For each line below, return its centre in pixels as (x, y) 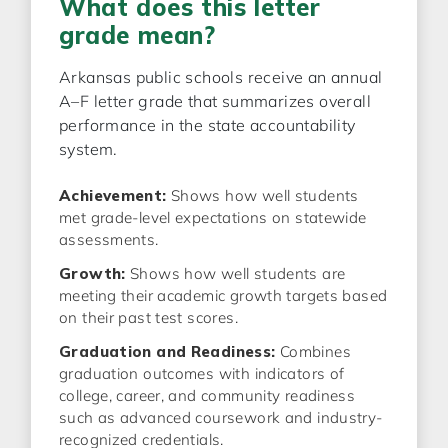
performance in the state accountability (207, 125)
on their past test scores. (148, 317)
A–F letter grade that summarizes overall (215, 101)
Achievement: (113, 195)
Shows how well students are (235, 273)
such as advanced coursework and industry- (221, 417)
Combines (313, 351)
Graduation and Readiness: (167, 351)
